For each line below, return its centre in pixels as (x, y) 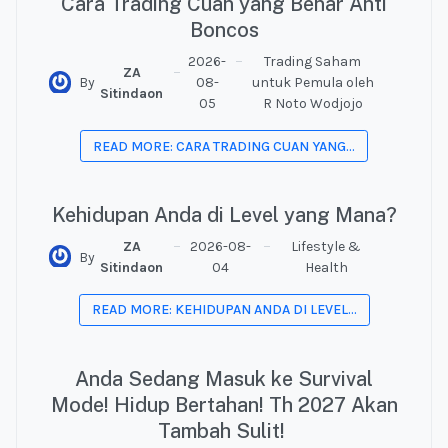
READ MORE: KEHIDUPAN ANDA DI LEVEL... (224, 310)
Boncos (224, 30)
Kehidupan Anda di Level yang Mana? (224, 215)
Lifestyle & (326, 246)
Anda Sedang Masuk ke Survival (224, 378)
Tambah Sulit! (224, 430)
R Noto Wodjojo (312, 104)
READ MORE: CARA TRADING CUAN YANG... (224, 146)
